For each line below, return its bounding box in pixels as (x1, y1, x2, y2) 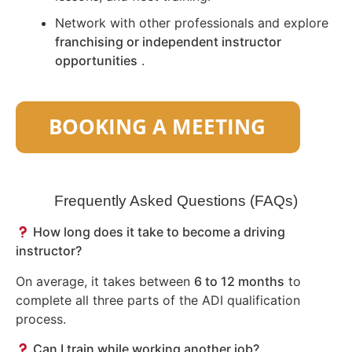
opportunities (55, 52, 137, 68)
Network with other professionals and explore (55, 14, 328, 31)
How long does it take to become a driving (30, 224, 286, 240)
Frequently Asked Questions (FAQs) (54, 192, 298, 210)
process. (16, 310, 66, 327)
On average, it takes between (16, 273, 194, 289)
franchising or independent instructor (55, 33, 281, 49)
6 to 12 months (194, 273, 284, 289)
